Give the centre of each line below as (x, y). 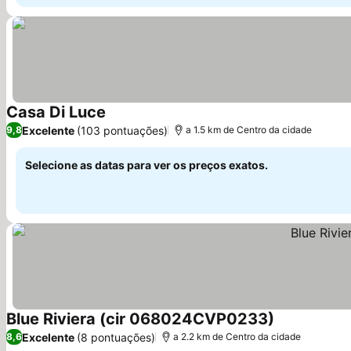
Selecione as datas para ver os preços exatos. (147, 165)
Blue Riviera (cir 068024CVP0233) (140, 319)
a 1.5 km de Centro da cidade (249, 130)
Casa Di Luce (56, 112)
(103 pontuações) (122, 130)
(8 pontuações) (116, 337)
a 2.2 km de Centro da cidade (237, 337)
